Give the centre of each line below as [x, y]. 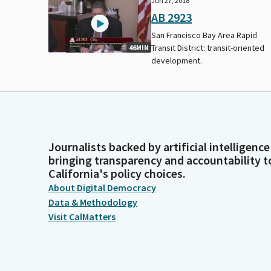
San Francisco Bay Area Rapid [204, 35]
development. [177, 60]
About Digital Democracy [102, 188]
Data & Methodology [93, 202]
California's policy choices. [117, 173]
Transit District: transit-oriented [208, 47]
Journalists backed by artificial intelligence [159, 147]
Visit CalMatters [82, 217]
